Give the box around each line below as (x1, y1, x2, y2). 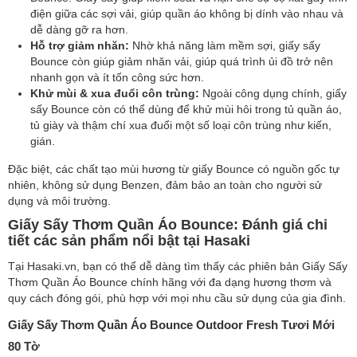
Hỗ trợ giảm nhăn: (30, 39, 129, 52)
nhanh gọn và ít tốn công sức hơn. (30, 71, 204, 84)
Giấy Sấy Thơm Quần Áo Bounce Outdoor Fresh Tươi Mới (8, 318, 335, 331)
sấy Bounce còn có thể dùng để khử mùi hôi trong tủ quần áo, (30, 103, 342, 116)
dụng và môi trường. (8, 194, 111, 207)
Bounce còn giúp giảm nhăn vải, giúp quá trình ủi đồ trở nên (30, 55, 333, 68)
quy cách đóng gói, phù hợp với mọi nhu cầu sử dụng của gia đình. (8, 292, 346, 304)
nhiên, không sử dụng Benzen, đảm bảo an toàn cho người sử (8, 178, 322, 191)
